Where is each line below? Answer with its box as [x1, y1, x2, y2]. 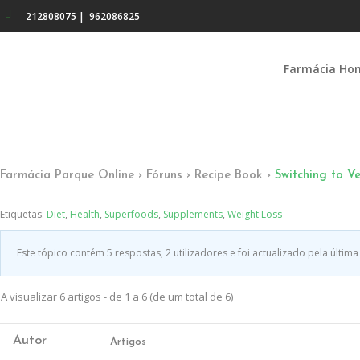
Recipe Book [194, 170, 263, 182]
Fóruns [146, 170, 182, 182]
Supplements [163, 207, 223, 221]
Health [70, 207, 100, 221]
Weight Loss [227, 207, 282, 221]
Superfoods [104, 207, 158, 221]
